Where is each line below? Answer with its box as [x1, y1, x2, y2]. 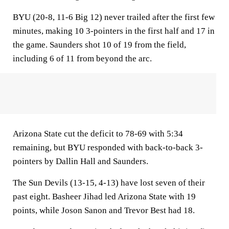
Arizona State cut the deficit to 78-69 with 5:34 [13, 129, 183, 139]
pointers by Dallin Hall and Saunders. [13, 156, 148, 166]
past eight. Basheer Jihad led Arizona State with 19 [13, 192, 196, 201]
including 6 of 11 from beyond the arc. [13, 54, 152, 63]
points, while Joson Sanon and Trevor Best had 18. [13, 205, 195, 215]
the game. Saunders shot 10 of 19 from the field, [13, 40, 186, 50]
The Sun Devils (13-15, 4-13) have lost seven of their [13, 178, 205, 188]
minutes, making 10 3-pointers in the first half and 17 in [13, 26, 215, 36]
